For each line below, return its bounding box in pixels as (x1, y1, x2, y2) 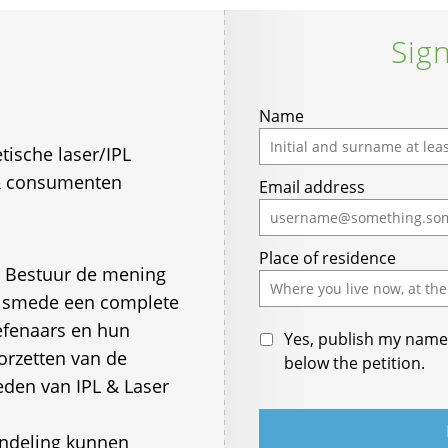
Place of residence (258, 247, 396, 269)
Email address (258, 176, 365, 198)
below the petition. (284, 352, 426, 374)
